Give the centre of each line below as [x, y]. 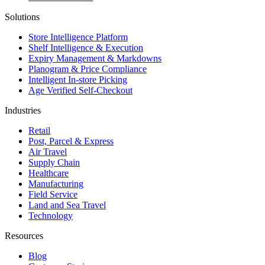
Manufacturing [56, 184]
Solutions [22, 17]
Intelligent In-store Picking [78, 80]
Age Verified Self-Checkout [80, 91]
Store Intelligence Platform [78, 37]
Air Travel [48, 152]
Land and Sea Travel [67, 205]
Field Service [53, 195]
